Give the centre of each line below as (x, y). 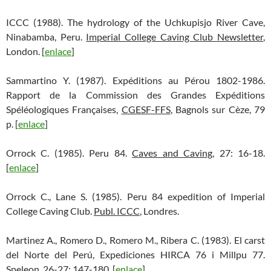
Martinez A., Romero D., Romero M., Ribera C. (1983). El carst (135, 240)
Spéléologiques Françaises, (64, 109)
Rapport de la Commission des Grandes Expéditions (135, 95)
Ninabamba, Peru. (46, 37)
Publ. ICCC (117, 211)
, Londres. (159, 211)
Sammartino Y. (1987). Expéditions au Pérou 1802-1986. (135, 80)
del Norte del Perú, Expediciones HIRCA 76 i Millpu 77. (135, 254)
